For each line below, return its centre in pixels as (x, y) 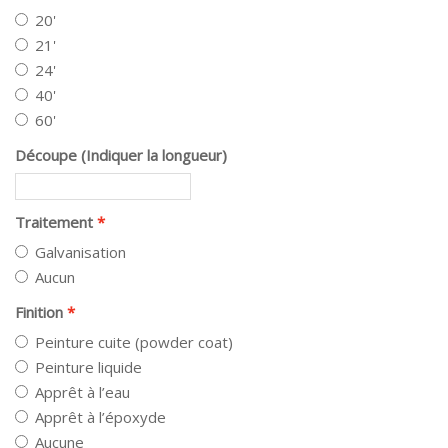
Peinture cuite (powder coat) (134, 341)
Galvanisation (80, 251)
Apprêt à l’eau (82, 391)
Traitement (54, 221)
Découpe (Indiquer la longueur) (121, 154)
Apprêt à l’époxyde (100, 416)
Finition (39, 311)
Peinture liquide (88, 366)
